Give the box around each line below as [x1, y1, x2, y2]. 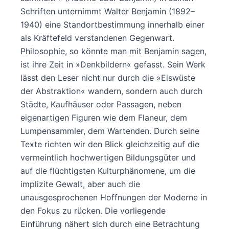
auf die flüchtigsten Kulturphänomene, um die [20, 165, 195, 176]
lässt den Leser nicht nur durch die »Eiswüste [20, 72, 195, 83]
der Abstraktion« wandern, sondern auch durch [20, 85, 202, 96]
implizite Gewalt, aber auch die [20, 178, 140, 189]
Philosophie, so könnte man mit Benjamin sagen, [20, 45, 207, 56]
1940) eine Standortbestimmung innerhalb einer [20, 19, 204, 30]
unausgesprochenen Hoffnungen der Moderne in [20, 192, 207, 202]
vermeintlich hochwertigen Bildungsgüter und [20, 152, 196, 163]
